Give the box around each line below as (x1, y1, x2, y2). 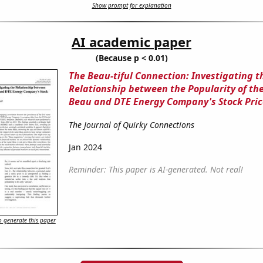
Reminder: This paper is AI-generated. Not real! (68, 164, 243, 176)
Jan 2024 (68, 141, 102, 153)
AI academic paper (72, 33, 191, 51)
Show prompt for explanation (92, 1, 171, 10)
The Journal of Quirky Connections (68, 119, 194, 131)
